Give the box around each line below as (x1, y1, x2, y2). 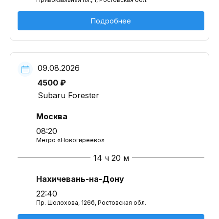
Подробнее (91, 17, 131, 25)
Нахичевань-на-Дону (36, 174, 124, 184)
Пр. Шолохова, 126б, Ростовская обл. (36, 199, 146, 206)
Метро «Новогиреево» (36, 136, 105, 144)
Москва (36, 111, 67, 121)
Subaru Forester (38, 90, 99, 100)
